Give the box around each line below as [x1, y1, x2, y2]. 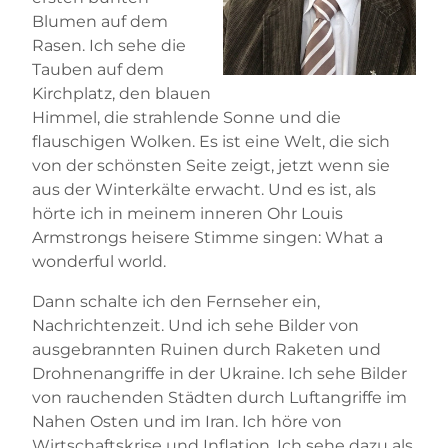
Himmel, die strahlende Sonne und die [32, 107, 341, 127]
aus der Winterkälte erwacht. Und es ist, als [32, 179, 376, 199]
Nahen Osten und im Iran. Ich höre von [32, 411, 342, 431]
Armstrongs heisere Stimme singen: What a [32, 227, 383, 247]
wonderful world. [32, 251, 166, 271]
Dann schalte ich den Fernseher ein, [32, 291, 320, 311]
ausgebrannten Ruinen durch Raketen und [32, 339, 381, 359]
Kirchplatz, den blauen [32, 83, 211, 103]
